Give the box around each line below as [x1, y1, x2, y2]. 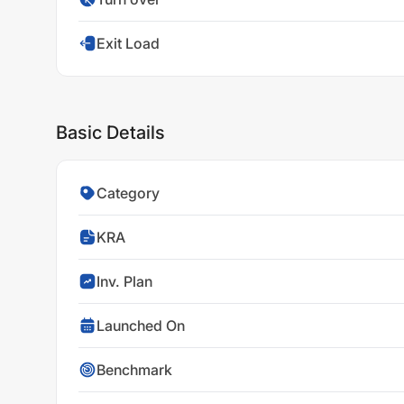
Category [96, 184, 160, 202]
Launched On [96, 317, 185, 335]
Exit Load [96, 34, 160, 52]
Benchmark [96, 361, 172, 379]
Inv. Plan [96, 272, 152, 290]
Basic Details [56, 122, 165, 143]
